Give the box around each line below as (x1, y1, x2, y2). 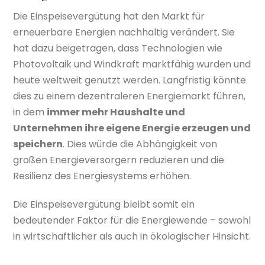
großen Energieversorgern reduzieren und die (13, 153, 225, 167)
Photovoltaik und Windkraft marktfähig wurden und (13, 57, 251, 72)
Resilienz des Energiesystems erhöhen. (13, 169, 192, 183)
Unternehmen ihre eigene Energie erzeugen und (13, 121, 251, 135)
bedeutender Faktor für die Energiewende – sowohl (13, 214, 251, 228)
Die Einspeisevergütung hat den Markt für (13, 9, 205, 24)
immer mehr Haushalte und (47, 105, 186, 119)
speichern (13, 137, 63, 151)
